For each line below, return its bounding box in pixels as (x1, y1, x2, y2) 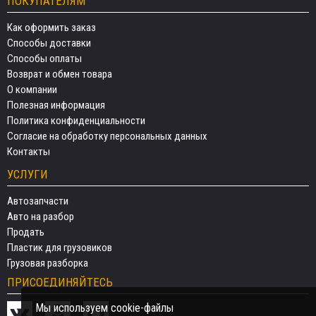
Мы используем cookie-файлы (35, 301, 174, 315)
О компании (7, 83, 57, 96)
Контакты (7, 145, 50, 158)
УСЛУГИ (7, 167, 48, 181)
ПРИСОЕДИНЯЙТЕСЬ (7, 275, 113, 289)
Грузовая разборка (7, 257, 88, 269)
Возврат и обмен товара (7, 68, 112, 80)
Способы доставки (7, 37, 91, 49)
